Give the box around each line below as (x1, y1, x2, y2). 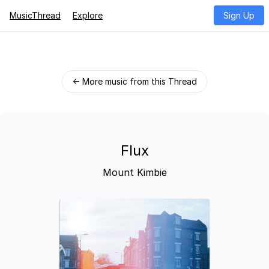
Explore (73, 10, 103, 20)
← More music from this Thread (72, 76, 197, 86)
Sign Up (223, 10, 255, 20)
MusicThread (10, 10, 61, 20)
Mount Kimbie (102, 166, 167, 178)
